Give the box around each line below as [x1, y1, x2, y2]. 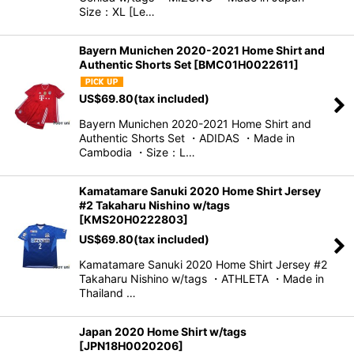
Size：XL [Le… [79, 4, 155, 18]
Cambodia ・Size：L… [79, 145, 195, 160]
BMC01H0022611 [198, 57, 294, 71]
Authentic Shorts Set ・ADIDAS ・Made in [79, 131, 295, 145]
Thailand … [79, 286, 136, 300]
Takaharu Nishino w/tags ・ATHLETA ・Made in [79, 272, 324, 286]
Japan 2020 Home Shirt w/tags [79, 325, 247, 339]
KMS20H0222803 [84, 213, 183, 227]
